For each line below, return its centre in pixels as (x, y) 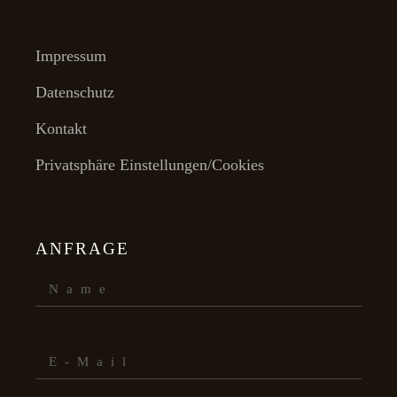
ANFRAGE (82, 248)
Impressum (71, 55)
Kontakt (62, 128)
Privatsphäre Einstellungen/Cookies (150, 164)
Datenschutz (75, 92)
